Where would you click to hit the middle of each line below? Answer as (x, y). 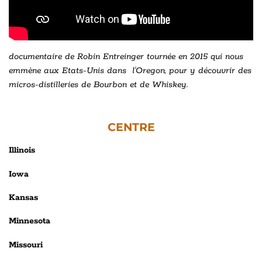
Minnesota (30, 221)
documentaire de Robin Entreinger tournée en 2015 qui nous (127, 57)
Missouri (26, 245)
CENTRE (131, 127)
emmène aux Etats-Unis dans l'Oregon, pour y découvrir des (130, 71)
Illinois (22, 151)
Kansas (23, 198)
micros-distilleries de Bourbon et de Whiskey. (98, 85)
